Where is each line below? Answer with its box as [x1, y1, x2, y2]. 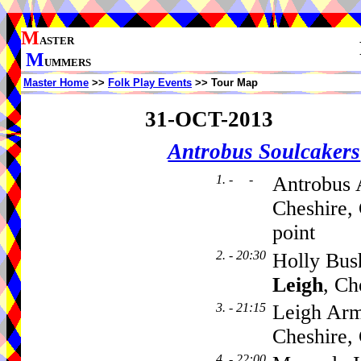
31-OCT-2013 [144, 106, 273, 131]
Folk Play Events [108, 77, 192, 89]
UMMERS [44, 56, 91, 68]
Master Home [23, 77, 89, 89]
